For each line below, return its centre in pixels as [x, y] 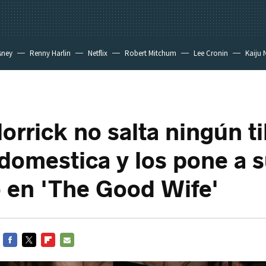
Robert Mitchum [151, 53]
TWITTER [37, 254]
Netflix [98, 53]
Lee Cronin [211, 53]
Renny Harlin [50, 53]
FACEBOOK [21, 254]
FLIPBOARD [60, 254]
